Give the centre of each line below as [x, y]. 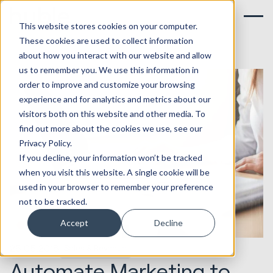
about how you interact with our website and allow [115, 55]
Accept [75, 222]
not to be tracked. [53, 201]
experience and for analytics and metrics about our [115, 99]
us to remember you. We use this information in [108, 69]
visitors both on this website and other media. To [112, 113]
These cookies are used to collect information [106, 40]
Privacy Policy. [45, 143]
